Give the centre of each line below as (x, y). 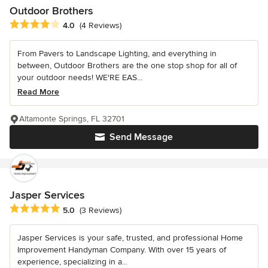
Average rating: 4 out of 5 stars (73, 25)
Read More (38, 92)
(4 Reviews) (100, 26)
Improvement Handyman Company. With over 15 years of (122, 250)
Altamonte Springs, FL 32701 (72, 119)
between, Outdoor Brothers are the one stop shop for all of (127, 66)
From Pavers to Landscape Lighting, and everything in (117, 54)
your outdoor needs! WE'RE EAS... (80, 78)
